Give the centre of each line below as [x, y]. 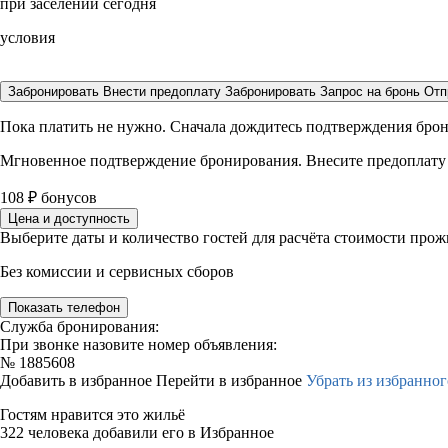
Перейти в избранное [231, 380]
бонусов [67, 197]
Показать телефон [64, 307]
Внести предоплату [164, 91]
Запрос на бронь [370, 91]
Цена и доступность [69, 218]
